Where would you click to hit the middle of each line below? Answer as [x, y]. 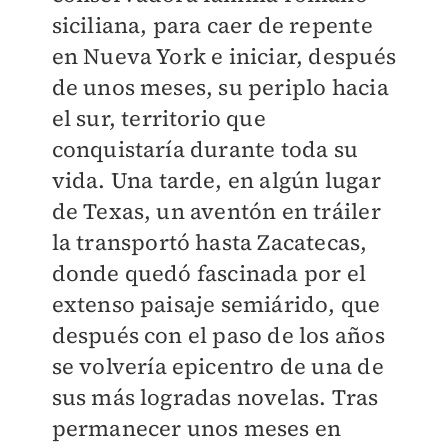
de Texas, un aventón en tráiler [216, 211]
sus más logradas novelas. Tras [215, 397]
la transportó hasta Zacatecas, [209, 242]
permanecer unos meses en [196, 428]
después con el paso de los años [218, 335]
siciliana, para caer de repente [212, 25]
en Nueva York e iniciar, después [223, 56]
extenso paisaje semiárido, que [216, 304]
